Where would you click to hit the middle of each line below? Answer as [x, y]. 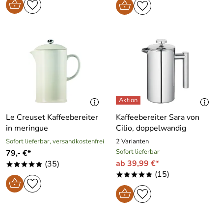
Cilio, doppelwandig [151, 128]
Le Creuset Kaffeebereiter [52, 117]
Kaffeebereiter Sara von [158, 117]
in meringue [27, 128]
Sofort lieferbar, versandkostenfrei [55, 141]
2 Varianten [132, 141]
